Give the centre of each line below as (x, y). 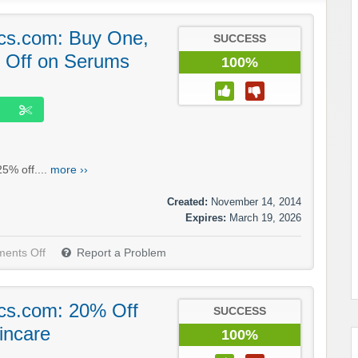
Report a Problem (121, 253)
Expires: (206, 217)
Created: (187, 201)
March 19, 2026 (265, 217)
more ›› (69, 169)
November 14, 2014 (256, 201)
